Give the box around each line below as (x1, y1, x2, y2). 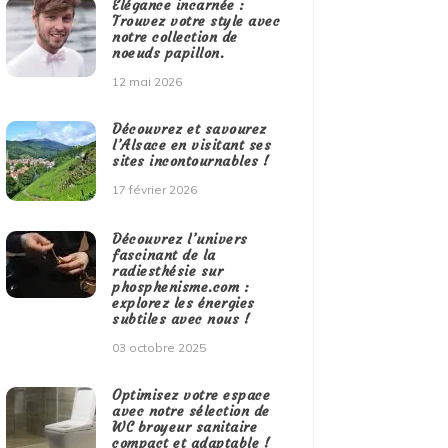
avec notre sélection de (112, 402, 270, 421)
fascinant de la (112, 246, 216, 265)
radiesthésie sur (112, 262, 224, 281)
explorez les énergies (112, 294, 255, 313)
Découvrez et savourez (112, 120, 267, 139)
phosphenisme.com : (112, 278, 250, 297)
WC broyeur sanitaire (112, 418, 258, 437)
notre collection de (112, 28, 238, 47)
